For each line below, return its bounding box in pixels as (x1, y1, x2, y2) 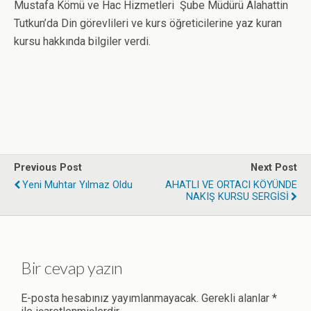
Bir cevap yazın (21, 257, 123, 278)
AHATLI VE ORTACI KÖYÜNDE (165, 179, 297, 191)
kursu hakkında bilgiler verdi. (14, 35, 151, 48)
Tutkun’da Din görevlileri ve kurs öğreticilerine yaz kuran (14, 17, 282, 30)
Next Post (251, 162, 297, 174)
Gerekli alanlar (199, 291, 272, 305)
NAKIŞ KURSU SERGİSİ (186, 191, 289, 203)
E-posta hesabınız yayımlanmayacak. (21, 291, 199, 305)
